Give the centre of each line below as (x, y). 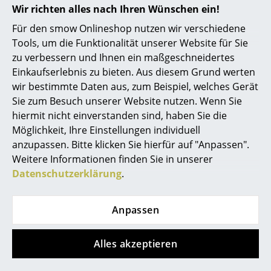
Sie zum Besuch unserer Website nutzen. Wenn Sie (127, 101)
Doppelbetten (58, 89)
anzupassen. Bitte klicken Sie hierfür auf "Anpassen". (131, 145)
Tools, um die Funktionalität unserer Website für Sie (130, 43)
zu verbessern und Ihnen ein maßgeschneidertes (123, 58)
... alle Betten (56, 210)
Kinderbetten (57, 162)
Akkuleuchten (57, 11)
